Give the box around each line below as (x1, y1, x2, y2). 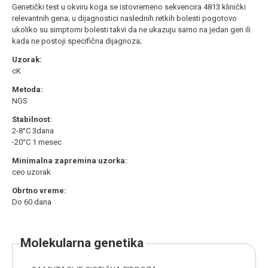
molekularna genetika (31, 235, 144, 250)
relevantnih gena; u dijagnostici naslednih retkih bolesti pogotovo (12, 13, 237, 23)
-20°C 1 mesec (12, 137, 62, 147)
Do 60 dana (12, 197, 51, 206)
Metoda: (12, 84, 43, 94)
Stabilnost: (12, 114, 52, 124)
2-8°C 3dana (12, 126, 54, 135)
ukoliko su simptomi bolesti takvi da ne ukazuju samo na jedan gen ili (12, 25, 251, 34)
